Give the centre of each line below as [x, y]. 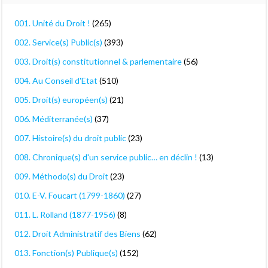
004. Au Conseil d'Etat [56, 80]
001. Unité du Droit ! [52, 23]
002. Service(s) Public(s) [58, 42]
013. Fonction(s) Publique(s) [66, 253]
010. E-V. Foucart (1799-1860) [70, 195]
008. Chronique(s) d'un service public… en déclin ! [106, 157]
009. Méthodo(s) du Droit [61, 176]
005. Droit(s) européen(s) [61, 100]
